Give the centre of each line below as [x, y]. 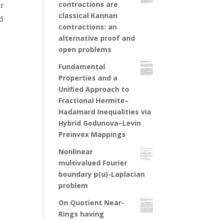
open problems [85, 49]
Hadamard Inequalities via [105, 112]
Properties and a [88, 78]
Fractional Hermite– [94, 100]
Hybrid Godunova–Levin [100, 123]
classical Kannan [88, 15]
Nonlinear [76, 151]
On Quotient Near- [92, 203]
